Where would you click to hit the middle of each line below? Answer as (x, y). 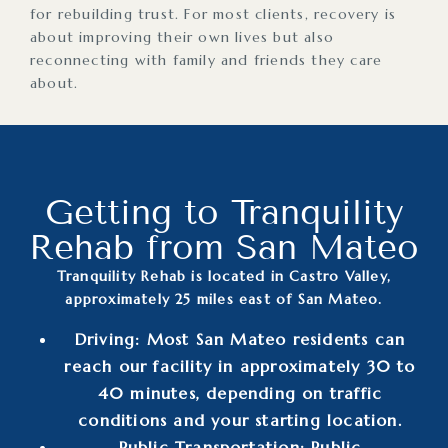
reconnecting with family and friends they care (206, 59)
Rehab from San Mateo (224, 246)
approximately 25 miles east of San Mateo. (224, 298)
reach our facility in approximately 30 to (240, 365)
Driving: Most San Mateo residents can (240, 338)
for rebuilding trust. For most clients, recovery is (213, 13)
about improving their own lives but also (182, 36)
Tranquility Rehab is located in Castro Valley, (224, 275)
